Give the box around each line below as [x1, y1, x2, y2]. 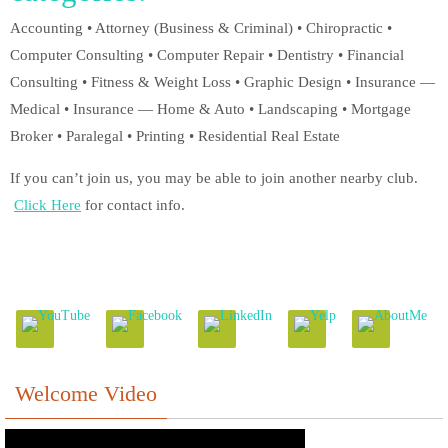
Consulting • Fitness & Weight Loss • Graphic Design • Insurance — [10, 73, 435, 90]
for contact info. [81, 196, 185, 214]
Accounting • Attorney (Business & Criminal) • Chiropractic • [10, 19, 392, 36]
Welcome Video [15, 380, 157, 406]
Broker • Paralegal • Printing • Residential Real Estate [10, 127, 340, 144]
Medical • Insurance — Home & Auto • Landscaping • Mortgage [10, 100, 411, 117]
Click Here [14, 196, 81, 214]
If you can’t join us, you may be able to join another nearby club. [10, 169, 418, 187]
